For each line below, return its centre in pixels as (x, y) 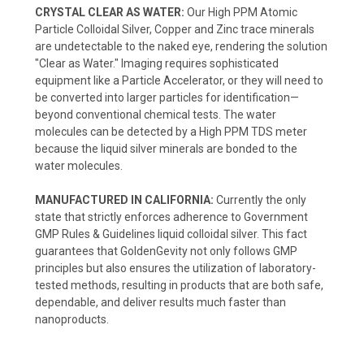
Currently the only (260, 199)
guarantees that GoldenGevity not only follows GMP (166, 251)
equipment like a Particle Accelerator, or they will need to (179, 80)
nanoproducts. (72, 319)
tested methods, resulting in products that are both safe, (179, 285)
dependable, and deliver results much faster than (160, 302)
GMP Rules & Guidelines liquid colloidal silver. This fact (171, 234)
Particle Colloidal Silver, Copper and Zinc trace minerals (175, 29)
